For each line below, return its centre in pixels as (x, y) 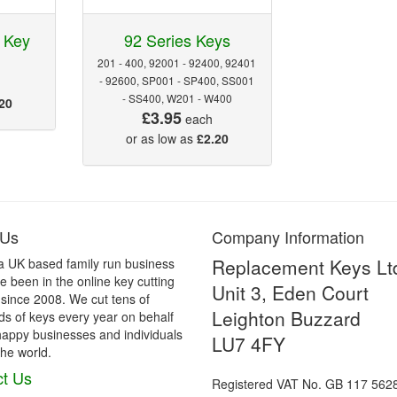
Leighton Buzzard (286, 318)
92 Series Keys (177, 39)
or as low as (161, 138)
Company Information (288, 236)
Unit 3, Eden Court (290, 292)
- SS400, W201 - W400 (177, 97)
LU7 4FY (249, 343)
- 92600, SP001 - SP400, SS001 (177, 80)
